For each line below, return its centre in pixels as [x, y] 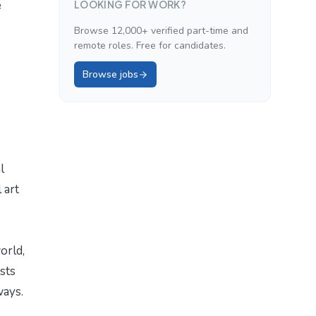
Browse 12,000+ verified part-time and [161, 31]
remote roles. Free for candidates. [150, 46]
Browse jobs [110, 75]
